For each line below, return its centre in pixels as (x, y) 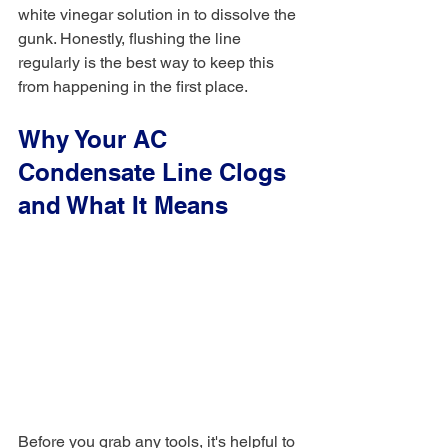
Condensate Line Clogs (155, 172)
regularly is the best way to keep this (148, 62)
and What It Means (123, 205)
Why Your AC (96, 139)
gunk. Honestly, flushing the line (131, 38)
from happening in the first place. (133, 86)
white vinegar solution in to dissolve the (159, 14)
